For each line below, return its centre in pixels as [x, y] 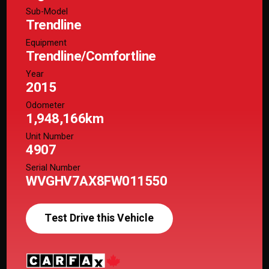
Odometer [46, 105]
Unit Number [50, 136]
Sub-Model [47, 11]
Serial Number [53, 168]
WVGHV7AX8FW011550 [97, 181]
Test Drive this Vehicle [103, 219]
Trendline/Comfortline [91, 56]
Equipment [47, 43]
